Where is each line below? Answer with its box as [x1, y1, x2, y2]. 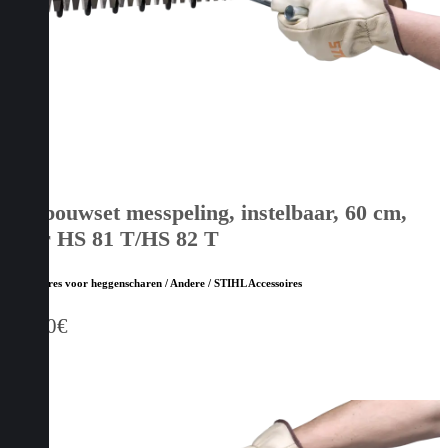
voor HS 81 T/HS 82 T [8, 226, 219, 252]
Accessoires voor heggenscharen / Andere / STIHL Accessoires [8, 277, 302, 290]
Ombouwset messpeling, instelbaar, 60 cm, [8, 200, 407, 226]
